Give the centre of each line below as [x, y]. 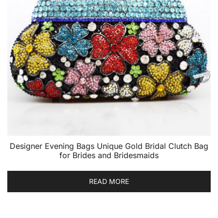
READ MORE [109, 181]
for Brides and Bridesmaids [109, 155]
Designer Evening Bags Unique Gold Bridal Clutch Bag [109, 146]
